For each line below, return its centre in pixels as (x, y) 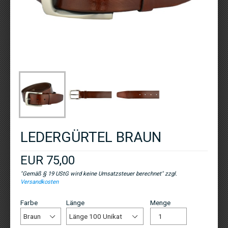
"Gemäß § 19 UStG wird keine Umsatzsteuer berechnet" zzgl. (99, 173)
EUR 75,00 (48, 160)
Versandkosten (39, 181)
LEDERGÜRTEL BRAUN (91, 137)
